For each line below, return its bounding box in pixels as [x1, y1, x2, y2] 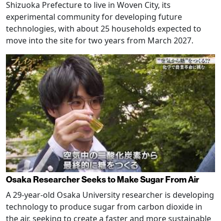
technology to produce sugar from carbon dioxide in [6, 201, 202, 212]
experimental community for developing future [6, 11, 182, 23]
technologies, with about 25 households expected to [6, 23, 201, 35]
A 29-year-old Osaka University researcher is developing [6, 189, 214, 200]
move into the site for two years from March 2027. [6, 35, 193, 46]
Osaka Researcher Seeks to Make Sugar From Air [6, 174, 199, 185]
